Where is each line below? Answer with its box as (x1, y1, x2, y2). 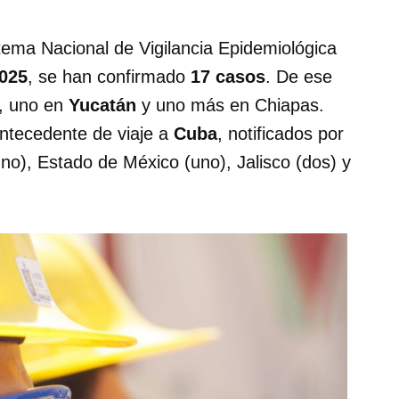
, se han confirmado (28, 66, 191, 86)
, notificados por (217, 123, 344, 143)
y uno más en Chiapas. (136, 94, 324, 115)
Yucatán (69, 94, 136, 115)
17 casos (191, 66, 265, 86)
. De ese (265, 66, 332, 86)
